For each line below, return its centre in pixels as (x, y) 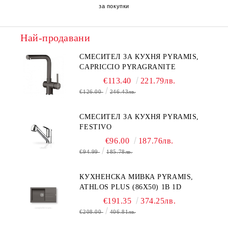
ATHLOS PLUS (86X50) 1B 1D (131, 187)
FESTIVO (96, 127)
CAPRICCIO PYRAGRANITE (128, 67)
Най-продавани (55, 38)
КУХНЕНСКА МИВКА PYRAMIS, (136, 177)
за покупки (114, 6)
